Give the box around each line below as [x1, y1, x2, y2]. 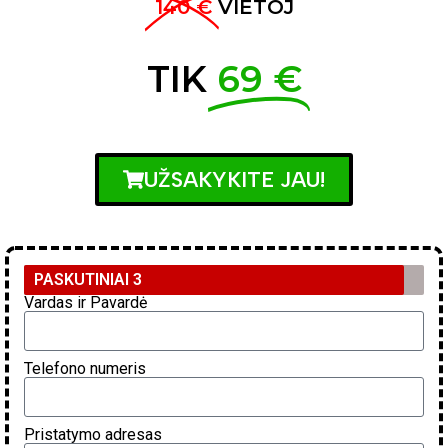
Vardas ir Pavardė [24, 293, 147, 312]
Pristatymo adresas [24, 425, 162, 444]
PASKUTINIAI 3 [34, 270, 142, 289]
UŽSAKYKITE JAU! [144, 167, 325, 192]
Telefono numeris [24, 359, 146, 378]
